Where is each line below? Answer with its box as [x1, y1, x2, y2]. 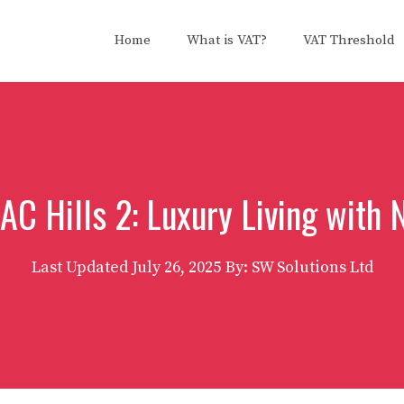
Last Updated [31, 257, 132, 278]
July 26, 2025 [131, 257, 221, 278]
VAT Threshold [303, 32, 395, 49]
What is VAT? [187, 32, 267, 49]
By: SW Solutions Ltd [225, 257, 373, 278]
